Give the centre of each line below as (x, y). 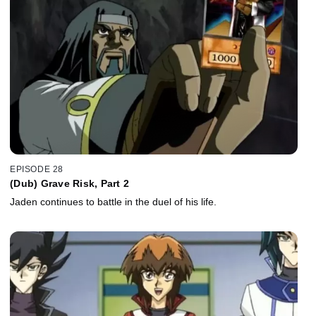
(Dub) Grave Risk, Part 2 (69, 184)
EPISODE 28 (37, 170)
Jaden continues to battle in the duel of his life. (113, 202)
